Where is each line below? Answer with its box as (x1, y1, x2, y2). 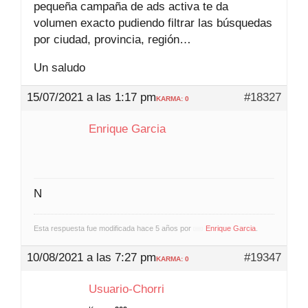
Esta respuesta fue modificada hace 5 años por (34, 223, 193, 232)
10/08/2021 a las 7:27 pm (27, 250, 156, 264)
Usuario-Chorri (89, 282, 164, 296)
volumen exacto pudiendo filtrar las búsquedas (34, 16, 272, 30)
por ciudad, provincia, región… (34, 32, 191, 46)
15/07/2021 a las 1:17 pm (27, 90, 156, 104)
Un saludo (34, 60, 85, 74)
